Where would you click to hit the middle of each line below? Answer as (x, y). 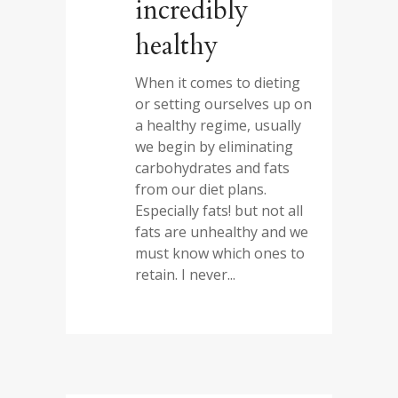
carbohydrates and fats (212, 168)
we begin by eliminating (214, 147)
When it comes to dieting (218, 83)
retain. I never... (185, 275)
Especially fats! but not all (219, 211)
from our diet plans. (201, 189)
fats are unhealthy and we (222, 232)
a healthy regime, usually (218, 125)
